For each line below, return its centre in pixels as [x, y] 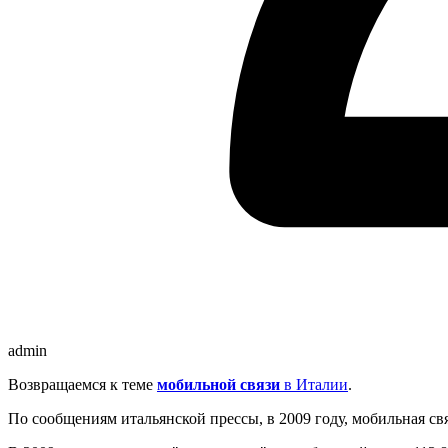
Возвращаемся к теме [82, 384]
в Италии [314, 384]
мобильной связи [218, 384]
